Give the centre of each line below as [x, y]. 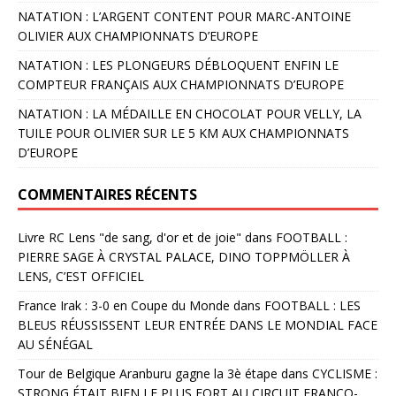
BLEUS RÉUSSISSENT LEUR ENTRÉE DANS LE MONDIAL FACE [198, 324]
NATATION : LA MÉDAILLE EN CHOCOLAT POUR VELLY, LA [190, 113]
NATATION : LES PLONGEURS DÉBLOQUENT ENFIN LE [178, 65]
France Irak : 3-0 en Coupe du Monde [124, 305]
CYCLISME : [345, 373]
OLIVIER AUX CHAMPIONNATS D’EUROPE [138, 35]
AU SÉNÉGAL [55, 344]
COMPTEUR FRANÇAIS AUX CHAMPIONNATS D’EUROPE [181, 84]
